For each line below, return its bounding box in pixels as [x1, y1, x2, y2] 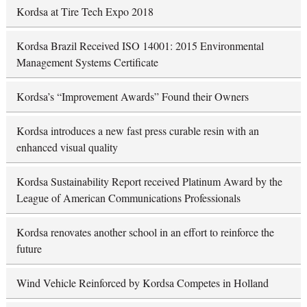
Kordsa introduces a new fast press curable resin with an [16, 123, 259, 138]
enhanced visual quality [16, 139, 118, 154]
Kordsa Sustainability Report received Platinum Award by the [16, 173, 282, 188]
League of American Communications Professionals [16, 190, 241, 205]
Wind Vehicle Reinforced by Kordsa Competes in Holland [16, 275, 269, 290]
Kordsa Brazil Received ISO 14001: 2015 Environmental [16, 38, 264, 53]
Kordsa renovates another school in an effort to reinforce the [16, 224, 274, 239]
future [16, 241, 42, 256]
